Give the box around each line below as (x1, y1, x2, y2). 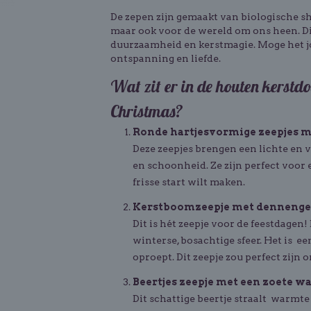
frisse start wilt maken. (133, 176, 245, 187)
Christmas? (110, 101, 183, 121)
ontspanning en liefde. (110, 53, 221, 64)
